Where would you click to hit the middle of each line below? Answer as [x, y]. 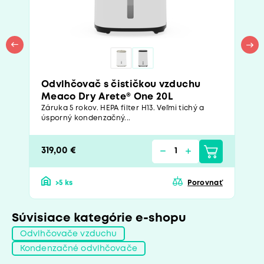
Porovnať [205, 183]
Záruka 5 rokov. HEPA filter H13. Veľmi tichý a [123, 108]
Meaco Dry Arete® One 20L [107, 97]
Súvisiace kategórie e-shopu [99, 219]
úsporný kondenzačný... [86, 118]
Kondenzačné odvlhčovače [79, 248]
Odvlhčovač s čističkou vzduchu [121, 85]
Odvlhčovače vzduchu [69, 234]
